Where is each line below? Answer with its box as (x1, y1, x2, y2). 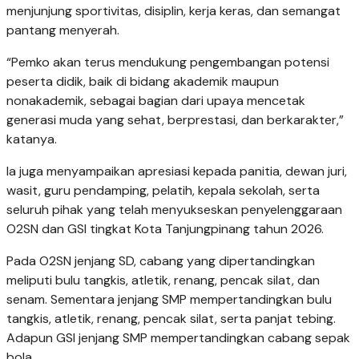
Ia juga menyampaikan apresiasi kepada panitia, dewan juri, (6, 162, 347, 179)
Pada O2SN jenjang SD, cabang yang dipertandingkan (6, 252, 315, 269)
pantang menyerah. (6, 21, 119, 38)
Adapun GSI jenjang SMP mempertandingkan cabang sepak (6, 329, 350, 346)
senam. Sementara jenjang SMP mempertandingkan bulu (6, 290, 332, 308)
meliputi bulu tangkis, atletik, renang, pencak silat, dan (6, 271, 320, 288)
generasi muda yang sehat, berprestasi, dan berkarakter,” (6, 111, 344, 128)
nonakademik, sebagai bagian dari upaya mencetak (6, 91, 305, 109)
